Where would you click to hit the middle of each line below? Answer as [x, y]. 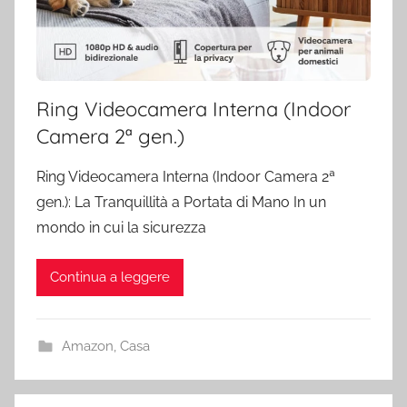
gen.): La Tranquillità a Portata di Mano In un [181, 202]
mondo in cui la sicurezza [121, 227]
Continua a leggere [110, 278]
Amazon [87, 346]
